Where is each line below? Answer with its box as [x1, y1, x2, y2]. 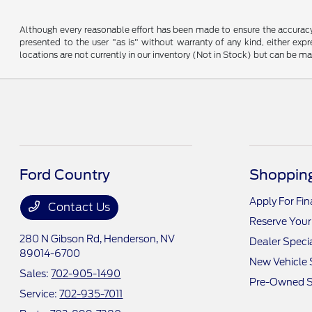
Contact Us [45, 201, 111, 214]
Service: [19, 288, 60, 300]
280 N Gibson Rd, [19, 233, 104, 245]
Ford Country [19, 166, 111, 184]
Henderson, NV [104, 233, 175, 245]
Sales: [19, 268, 52, 280]
